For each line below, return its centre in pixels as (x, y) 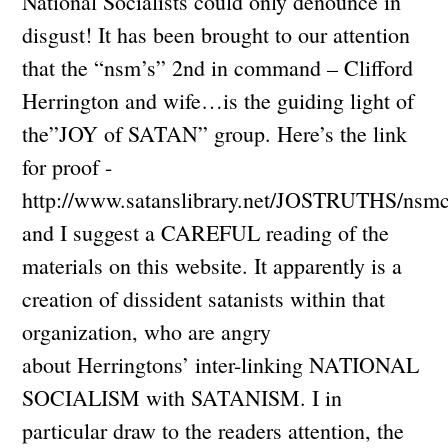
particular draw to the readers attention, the (213, 430)
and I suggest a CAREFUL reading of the (206, 232)
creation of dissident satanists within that (204, 298)
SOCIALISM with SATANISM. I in (182, 397)
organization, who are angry (147, 331)
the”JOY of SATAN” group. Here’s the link (215, 133)
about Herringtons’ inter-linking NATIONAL (221, 364)
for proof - (67, 166)
